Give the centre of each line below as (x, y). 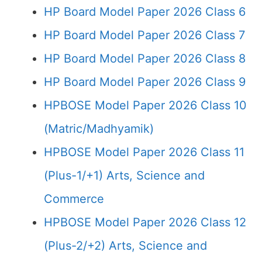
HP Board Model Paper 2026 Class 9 (145, 82)
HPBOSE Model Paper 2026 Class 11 (144, 152)
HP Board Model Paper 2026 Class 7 (144, 35)
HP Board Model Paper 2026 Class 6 (145, 12)
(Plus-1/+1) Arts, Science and (124, 175)
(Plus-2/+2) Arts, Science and (125, 246)
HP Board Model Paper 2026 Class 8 (145, 58)
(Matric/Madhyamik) (99, 129)
